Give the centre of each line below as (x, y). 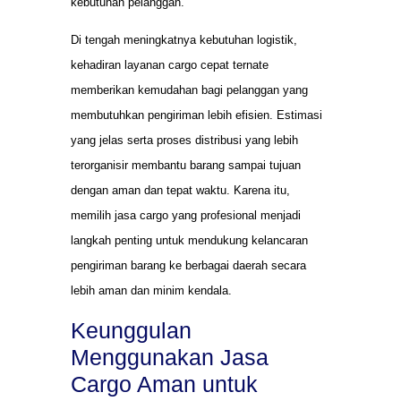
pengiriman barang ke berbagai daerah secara (188, 266)
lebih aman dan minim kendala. (151, 291)
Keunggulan (131, 330)
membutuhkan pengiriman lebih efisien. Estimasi (196, 115)
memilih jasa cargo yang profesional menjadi (186, 216)
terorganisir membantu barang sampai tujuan (186, 166)
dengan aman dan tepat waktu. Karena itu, (180, 191)
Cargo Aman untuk (164, 384)
